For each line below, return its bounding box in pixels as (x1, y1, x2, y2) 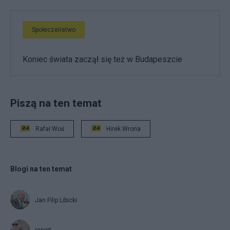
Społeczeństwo (32, 26, 75, 33)
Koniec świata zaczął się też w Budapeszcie (23, 54, 182, 64)
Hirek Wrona (106, 125, 141, 132)
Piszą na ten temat (10, 96, 102, 109)
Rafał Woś (35, 125, 64, 132)
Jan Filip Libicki (35, 196, 77, 204)
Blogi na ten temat (10, 164, 72, 173)
